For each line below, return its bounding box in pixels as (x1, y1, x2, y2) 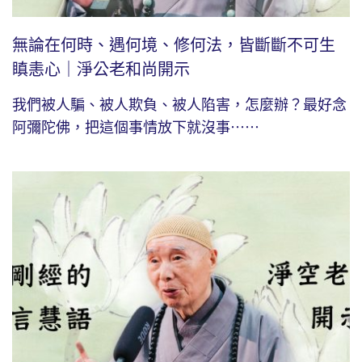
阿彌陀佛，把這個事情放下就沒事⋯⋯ (12, 119, 259, 136)
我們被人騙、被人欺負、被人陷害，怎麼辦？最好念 (12, 96, 347, 113)
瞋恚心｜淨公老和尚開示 (12, 60, 190, 78)
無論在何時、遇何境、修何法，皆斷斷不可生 (12, 36, 335, 54)
